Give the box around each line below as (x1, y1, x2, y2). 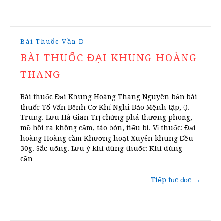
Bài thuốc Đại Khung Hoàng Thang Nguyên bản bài (20, 93, 197, 101)
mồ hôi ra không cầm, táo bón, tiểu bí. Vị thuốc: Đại (20, 124, 196, 132)
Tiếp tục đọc (151, 176, 191, 184)
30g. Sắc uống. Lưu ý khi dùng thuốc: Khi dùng (20, 145, 182, 153)
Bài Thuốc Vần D (20, 38, 85, 46)
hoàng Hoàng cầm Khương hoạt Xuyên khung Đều (20, 134, 193, 143)
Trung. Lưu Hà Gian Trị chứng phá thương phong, (20, 113, 192, 122)
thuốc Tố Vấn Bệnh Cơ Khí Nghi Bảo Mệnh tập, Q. (20, 103, 190, 111)
